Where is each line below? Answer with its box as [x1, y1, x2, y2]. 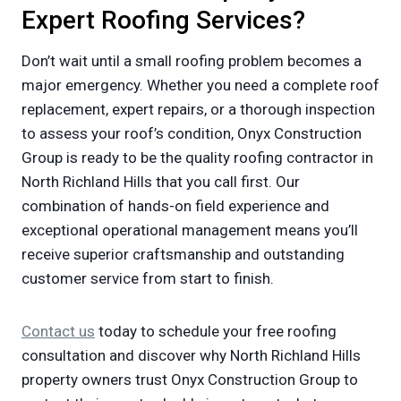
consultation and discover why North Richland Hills [21, 346, 361, 364]
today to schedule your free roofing [95, 322, 337, 340]
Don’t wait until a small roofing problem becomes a [21, 52, 362, 70]
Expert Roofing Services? [21, 5, 305, 35]
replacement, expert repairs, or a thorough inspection [21, 100, 375, 118]
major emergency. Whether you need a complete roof [21, 76, 380, 94]
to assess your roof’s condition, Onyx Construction [21, 124, 362, 142]
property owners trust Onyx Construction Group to [21, 371, 358, 388]
